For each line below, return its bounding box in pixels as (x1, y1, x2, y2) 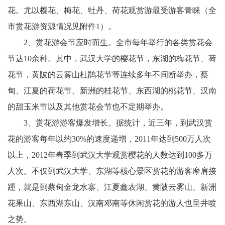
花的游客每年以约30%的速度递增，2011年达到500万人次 (8, 135, 211, 143)
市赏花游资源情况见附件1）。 (8, 22, 132, 31)
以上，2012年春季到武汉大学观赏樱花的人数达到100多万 (8, 151, 212, 159)
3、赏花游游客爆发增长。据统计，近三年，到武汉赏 (8, 119, 212, 127)
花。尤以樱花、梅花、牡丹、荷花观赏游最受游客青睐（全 (8, 6, 216, 15)
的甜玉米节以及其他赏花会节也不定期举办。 (8, 102, 184, 111)
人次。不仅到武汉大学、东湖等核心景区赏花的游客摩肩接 (8, 167, 216, 175)
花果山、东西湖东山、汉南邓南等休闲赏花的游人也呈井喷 (8, 199, 216, 207)
